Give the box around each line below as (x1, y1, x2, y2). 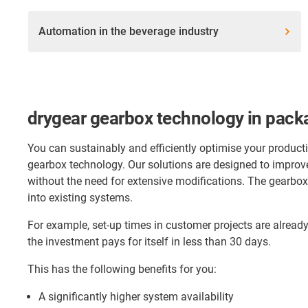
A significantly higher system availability (38, 290, 234, 304)
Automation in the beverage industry (38, 25, 219, 38)
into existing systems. (27, 191, 133, 205)
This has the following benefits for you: (27, 263, 217, 276)
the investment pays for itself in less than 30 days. (27, 235, 271, 249)
